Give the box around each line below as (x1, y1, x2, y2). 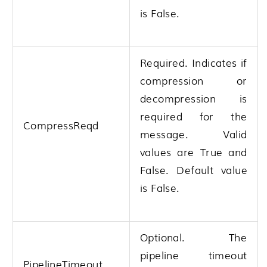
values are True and (140, 144, 247, 159)
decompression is (140, 90, 247, 105)
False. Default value (140, 162, 247, 177)
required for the (140, 108, 247, 123)
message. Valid (140, 126, 247, 141)
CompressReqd (23, 117, 99, 132)
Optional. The (140, 229, 247, 244)
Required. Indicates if (140, 54, 247, 70)
